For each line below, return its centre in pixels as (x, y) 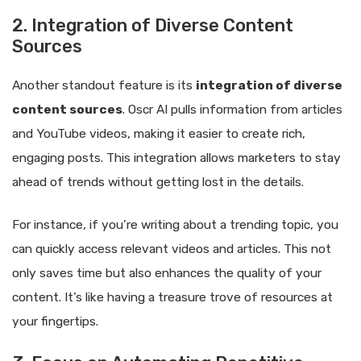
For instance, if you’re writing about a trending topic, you (175, 225)
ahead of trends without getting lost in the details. (158, 183)
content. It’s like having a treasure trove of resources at (172, 298)
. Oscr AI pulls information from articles (232, 110)
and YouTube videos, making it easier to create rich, (159, 134)
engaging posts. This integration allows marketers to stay (176, 158)
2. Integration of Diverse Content (153, 26)
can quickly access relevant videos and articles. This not (172, 249)
